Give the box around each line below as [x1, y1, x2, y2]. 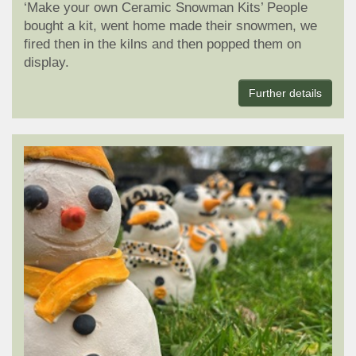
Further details [249, 87, 322, 100]
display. [24, 55, 69, 71]
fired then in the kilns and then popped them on [24, 37, 301, 52]
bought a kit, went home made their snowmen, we [24, 18, 317, 34]
